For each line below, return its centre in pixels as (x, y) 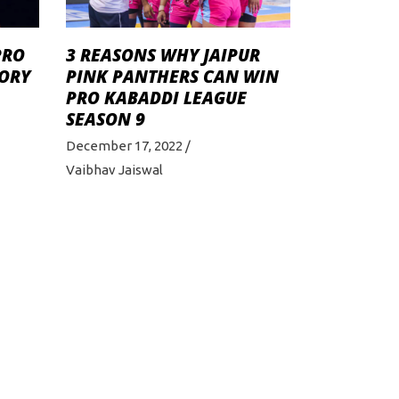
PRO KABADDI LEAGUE (156, 98)
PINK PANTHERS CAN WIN (172, 77)
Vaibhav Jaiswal (114, 170)
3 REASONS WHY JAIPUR (163, 56)
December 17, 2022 (124, 146)
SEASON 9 (105, 120)
